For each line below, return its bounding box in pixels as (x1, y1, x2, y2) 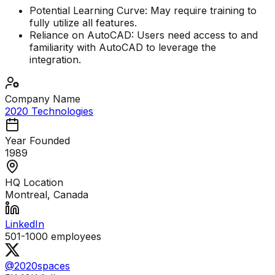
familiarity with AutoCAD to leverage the (29, 41, 216, 54)
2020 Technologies (5, 105, 93, 118)
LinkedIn (5, 218, 44, 231)
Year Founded (5, 134, 70, 147)
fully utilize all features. (29, 17, 137, 29)
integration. (29, 53, 81, 66)
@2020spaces (5, 260, 70, 273)
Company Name (5, 93, 80, 106)
